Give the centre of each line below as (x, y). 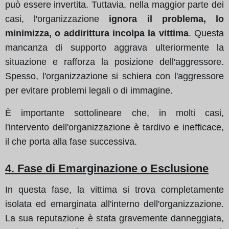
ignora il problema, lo (167, 19)
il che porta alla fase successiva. (71, 141)
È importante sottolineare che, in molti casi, (114, 113)
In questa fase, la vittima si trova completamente (114, 189)
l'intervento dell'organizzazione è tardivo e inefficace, (114, 127)
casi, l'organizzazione (57, 19)
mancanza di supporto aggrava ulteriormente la (114, 47)
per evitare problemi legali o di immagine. (89, 90)
